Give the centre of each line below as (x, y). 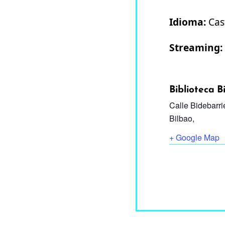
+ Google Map (194, 138)
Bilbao (181, 119)
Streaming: (196, 48)
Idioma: (188, 22)
